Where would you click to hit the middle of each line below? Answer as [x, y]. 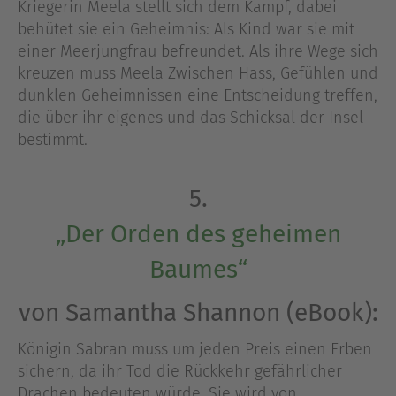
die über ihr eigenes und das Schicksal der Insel [190, 118]
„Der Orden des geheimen [198, 233]
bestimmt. [53, 140]
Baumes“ [198, 269]
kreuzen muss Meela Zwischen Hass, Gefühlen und [198, 74]
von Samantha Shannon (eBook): [198, 312]
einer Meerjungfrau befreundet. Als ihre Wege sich [198, 52]
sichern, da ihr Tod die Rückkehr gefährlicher [180, 371]
